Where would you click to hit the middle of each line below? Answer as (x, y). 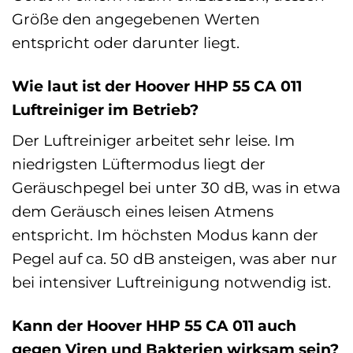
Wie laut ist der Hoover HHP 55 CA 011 (157, 85)
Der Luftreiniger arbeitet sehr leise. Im (153, 141)
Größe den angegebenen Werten (136, 19)
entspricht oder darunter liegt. (126, 42)
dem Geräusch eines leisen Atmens (143, 212)
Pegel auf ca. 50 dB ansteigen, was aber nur (175, 259)
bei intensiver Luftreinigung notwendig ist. (171, 282)
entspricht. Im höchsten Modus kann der (165, 235)
